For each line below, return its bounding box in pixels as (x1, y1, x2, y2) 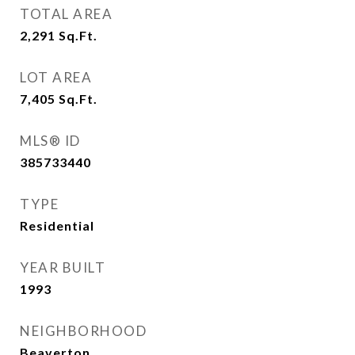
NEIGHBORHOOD (20, 323, 147, 339)
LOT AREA (20, 69, 92, 86)
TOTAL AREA (20, 6, 113, 22)
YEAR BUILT (20, 259, 105, 276)
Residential (20, 218, 94, 233)
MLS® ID (20, 132, 81, 149)
